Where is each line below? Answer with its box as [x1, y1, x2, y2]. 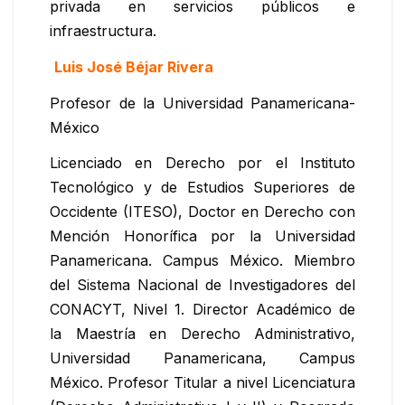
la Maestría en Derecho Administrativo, [50, 325, 355, 344]
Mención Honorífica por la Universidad [50, 227, 355, 246]
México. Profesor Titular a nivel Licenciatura [50, 373, 355, 392]
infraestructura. [50, 21, 156, 40]
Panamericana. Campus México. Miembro [50, 251, 355, 270]
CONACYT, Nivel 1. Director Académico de [50, 300, 355, 319]
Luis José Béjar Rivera [54, 57, 213, 76]
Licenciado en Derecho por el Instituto [50, 154, 355, 173]
